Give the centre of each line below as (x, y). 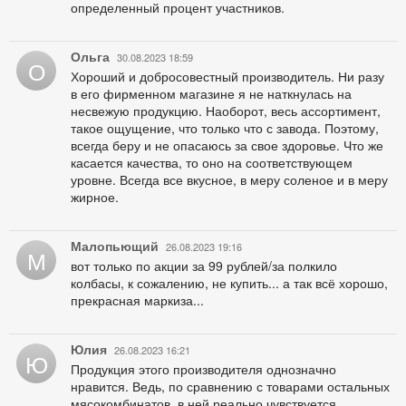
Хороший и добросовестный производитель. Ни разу (227, 77)
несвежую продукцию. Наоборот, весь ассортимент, (226, 111)
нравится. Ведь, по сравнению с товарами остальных (230, 387)
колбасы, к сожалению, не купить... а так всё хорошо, (229, 283)
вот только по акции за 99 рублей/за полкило (204, 266)
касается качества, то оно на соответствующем (212, 163)
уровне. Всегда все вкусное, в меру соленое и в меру (229, 180)
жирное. (95, 197)
